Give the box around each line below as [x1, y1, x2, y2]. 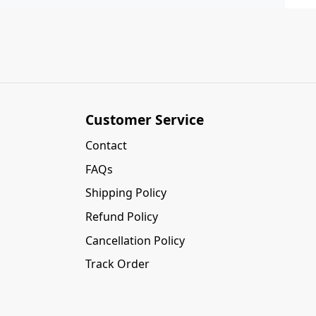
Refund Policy [85, 209, 159, 225]
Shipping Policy [85, 185, 167, 201]
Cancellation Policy [85, 232, 186, 248]
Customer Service [85, 110, 205, 130]
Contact [85, 138, 128, 154]
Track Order [85, 256, 150, 272]
